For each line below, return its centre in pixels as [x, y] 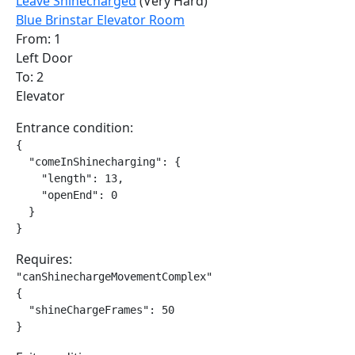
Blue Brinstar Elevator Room [100, 20]
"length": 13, [70, 178]
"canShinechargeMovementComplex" [114, 277]
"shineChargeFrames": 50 [95, 310]
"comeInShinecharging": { [98, 162]
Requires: [44, 259]
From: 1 [38, 39]
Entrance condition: [74, 128]
